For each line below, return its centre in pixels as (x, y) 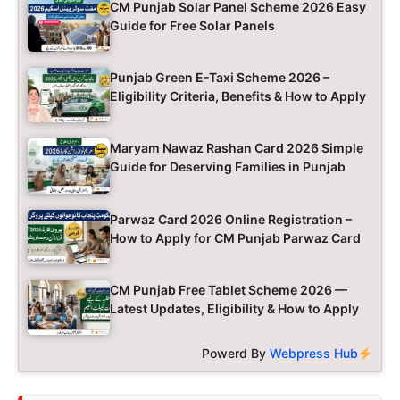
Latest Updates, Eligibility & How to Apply (234, 308)
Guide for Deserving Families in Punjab (228, 167)
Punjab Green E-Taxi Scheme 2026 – (220, 77)
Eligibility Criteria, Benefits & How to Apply (238, 96)
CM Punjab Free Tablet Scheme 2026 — (229, 289)
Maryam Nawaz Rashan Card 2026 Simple (237, 148)
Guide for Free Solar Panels (192, 25)
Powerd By (236, 354)
